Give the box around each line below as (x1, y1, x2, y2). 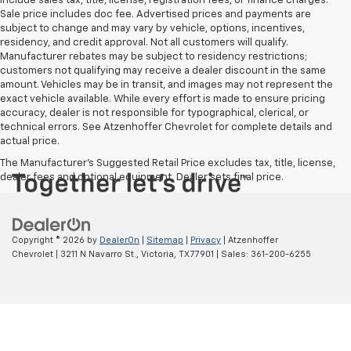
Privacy (190, 235, 221, 244)
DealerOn (100, 235, 139, 244)
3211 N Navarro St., (58, 249, 139, 259)
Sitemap (147, 235, 183, 244)
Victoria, (139, 249, 176, 259)
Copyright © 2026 (12, 235, 87, 244)
